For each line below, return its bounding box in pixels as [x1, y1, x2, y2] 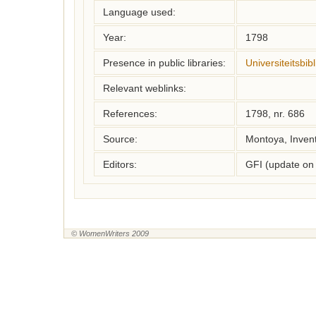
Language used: [103, 6, 176, 18]
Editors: [103, 159, 137, 170]
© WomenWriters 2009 [71, 229, 149, 238]
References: [103, 108, 157, 119]
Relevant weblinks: [103, 83, 186, 94]
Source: [103, 133, 138, 145]
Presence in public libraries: [103, 57, 226, 68]
